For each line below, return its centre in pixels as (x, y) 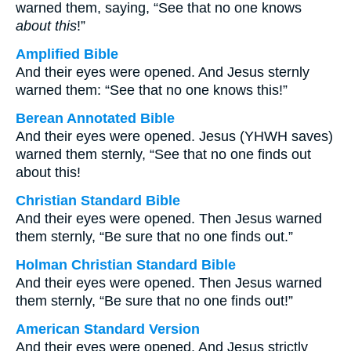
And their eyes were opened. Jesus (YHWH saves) (174, 136)
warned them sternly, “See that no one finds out (163, 154)
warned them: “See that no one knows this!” (152, 90)
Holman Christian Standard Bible (126, 265)
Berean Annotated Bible (95, 118)
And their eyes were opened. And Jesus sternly (163, 72)
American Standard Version (108, 329)
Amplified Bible (67, 54)
